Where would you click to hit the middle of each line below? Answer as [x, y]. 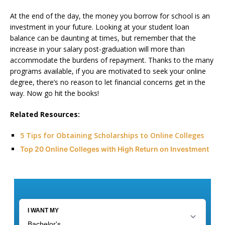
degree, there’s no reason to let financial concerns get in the [108, 82]
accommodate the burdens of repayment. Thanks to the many [112, 60]
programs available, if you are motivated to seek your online [108, 71]
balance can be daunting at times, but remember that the [103, 38]
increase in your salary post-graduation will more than [97, 49]
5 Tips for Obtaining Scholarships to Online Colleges [112, 135]
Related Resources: [45, 114]
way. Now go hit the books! [54, 93]
